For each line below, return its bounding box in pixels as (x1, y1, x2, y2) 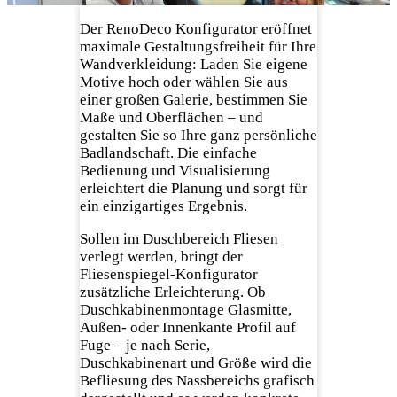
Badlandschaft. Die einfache (79, 144, 257, 161)
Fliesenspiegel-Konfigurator (79, 265, 258, 283)
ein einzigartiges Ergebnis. (79, 197, 247, 214)
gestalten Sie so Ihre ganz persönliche (79, 126, 317, 144)
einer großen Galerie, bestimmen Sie (79, 90, 307, 108)
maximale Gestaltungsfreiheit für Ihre (79, 37, 316, 55)
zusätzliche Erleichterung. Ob (79, 283, 266, 300)
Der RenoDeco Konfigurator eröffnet (79, 19, 312, 37)
